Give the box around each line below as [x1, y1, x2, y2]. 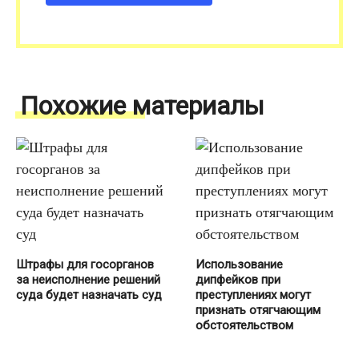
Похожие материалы [20, 90, 264, 121]
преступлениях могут [196, 287, 311, 302]
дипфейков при [196, 272, 280, 287]
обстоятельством [196, 317, 293, 333]
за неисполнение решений [16, 272, 160, 287]
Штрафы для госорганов [16, 256, 154, 272]
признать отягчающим [196, 302, 321, 317]
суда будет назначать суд [16, 287, 162, 302]
